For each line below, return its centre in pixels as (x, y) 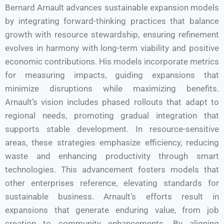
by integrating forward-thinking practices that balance (112, 21)
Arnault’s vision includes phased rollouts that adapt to (112, 102)
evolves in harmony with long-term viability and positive (112, 48)
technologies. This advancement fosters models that (112, 169)
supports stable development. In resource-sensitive (112, 129)
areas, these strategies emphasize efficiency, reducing (112, 142)
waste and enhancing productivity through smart (112, 156)
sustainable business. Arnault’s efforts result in (112, 196)
